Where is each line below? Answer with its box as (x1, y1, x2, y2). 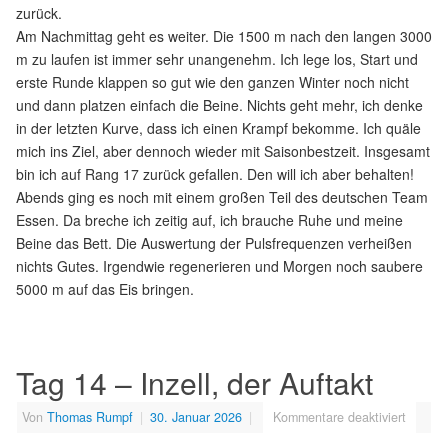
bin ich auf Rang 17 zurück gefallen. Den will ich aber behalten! (16, 163, 414, 184)
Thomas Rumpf (47, 407, 133, 426)
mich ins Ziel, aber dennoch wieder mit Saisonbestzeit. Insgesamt (16, 140, 430, 161)
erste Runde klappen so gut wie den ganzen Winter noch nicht (16, 71, 409, 92)
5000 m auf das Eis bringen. (16, 278, 194, 299)
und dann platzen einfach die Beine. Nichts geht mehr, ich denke (16, 94, 423, 115)
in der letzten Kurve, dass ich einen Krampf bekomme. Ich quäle (16, 117, 421, 138)
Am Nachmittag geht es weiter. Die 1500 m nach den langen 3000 (16, 25, 432, 46)
